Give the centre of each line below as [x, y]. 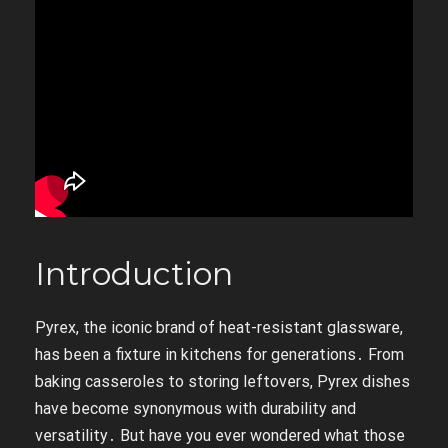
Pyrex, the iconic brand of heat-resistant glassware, [219, 327]
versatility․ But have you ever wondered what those [220, 435]
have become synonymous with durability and [195, 408]
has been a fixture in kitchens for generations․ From [219, 354]
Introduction [134, 273]
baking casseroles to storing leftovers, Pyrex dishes [222, 381]
